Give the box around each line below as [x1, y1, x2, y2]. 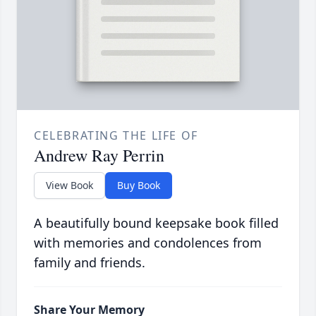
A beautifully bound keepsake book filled [34, 214, 279, 232]
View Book [46, 178, 93, 193]
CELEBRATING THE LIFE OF [34, 128, 198, 144]
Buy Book [117, 178, 160, 193]
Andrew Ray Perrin [34, 144, 164, 167]
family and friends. [34, 254, 145, 272]
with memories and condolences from [34, 234, 262, 252]
